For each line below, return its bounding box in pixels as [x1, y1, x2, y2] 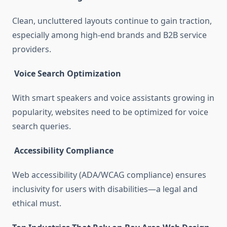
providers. [12, 44, 51, 55]
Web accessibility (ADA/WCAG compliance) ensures [12, 169, 206, 181]
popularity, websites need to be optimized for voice [12, 106, 208, 118]
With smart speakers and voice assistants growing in [12, 92, 214, 104]
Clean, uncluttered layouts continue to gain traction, [12, 15, 212, 27]
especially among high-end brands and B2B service [12, 29, 207, 41]
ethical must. [12, 198, 61, 209]
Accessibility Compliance [14, 145, 113, 157]
